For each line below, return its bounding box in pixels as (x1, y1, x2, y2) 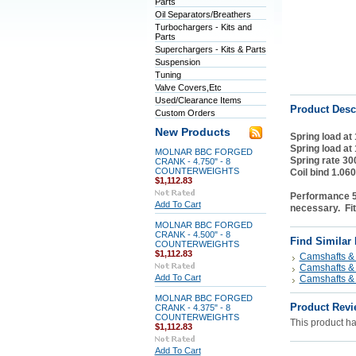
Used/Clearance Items (154, 95, 242, 105)
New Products (154, 126, 230, 138)
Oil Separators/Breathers (154, 10, 251, 19)
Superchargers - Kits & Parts (154, 44, 266, 54)
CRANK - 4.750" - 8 (154, 157, 230, 166)
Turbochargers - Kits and (154, 22, 252, 32)
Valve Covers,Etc (154, 83, 222, 92)
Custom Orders (154, 108, 215, 118)
